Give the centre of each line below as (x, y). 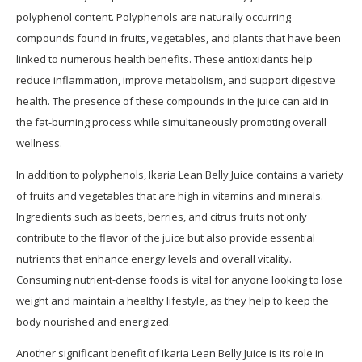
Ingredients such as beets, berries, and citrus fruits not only (162, 217)
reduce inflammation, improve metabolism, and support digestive (176, 80)
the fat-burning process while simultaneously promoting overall (171, 122)
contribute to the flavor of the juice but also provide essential (166, 238)
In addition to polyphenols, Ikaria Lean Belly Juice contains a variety (180, 175)
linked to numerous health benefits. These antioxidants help (164, 59)
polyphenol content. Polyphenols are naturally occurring (154, 17)
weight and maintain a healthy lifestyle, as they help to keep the (173, 301)
